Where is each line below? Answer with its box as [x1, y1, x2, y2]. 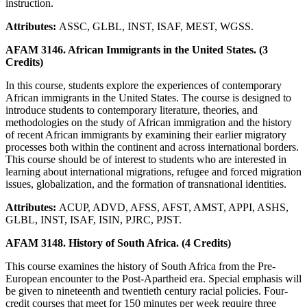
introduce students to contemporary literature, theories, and [5, 103, 258, 116]
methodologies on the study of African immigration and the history [5, 116, 292, 128]
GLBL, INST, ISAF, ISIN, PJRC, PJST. [5, 213, 182, 225]
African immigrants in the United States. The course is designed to [5, 91, 291, 103]
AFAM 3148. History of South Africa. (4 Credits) [5, 236, 231, 249]
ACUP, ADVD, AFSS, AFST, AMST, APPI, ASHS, [59, 201, 288, 213]
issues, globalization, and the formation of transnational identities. [5, 177, 286, 190]
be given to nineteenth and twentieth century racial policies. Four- [5, 284, 288, 297]
